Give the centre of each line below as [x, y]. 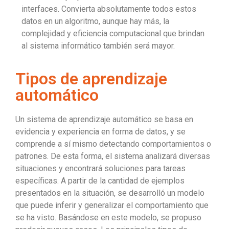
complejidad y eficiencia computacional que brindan [113, 34]
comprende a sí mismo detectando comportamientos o [113, 144]
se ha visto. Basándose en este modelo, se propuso [108, 218]
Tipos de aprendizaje [91, 79]
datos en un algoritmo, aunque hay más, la [95, 21]
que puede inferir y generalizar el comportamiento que [112, 205]
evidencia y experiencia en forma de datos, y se [100, 132]
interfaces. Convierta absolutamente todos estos [109, 9]
